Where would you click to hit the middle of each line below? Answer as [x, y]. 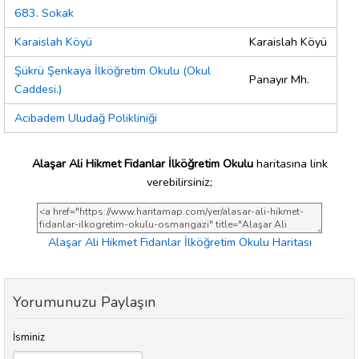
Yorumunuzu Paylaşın [84, 303]
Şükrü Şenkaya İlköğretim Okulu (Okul [113, 71]
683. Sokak [44, 13]
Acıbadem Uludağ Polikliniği [86, 118]
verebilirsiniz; [179, 182]
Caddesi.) [38, 89]
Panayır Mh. [279, 80]
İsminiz [29, 338]
